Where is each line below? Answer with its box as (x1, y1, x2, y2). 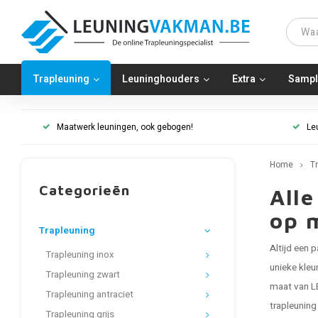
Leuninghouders (122, 72, 199, 87)
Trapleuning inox (46, 248, 114, 262)
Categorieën (39, 182, 130, 198)
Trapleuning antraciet (46, 287, 133, 302)
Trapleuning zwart (46, 268, 120, 282)
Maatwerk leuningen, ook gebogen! (57, 121, 193, 133)
